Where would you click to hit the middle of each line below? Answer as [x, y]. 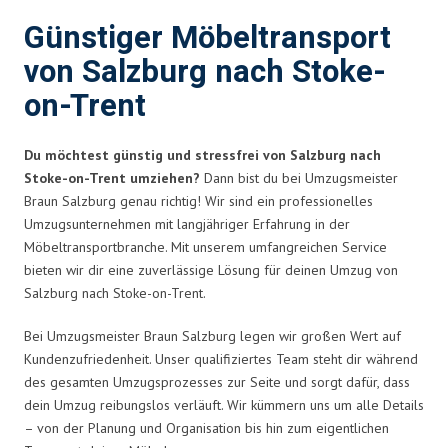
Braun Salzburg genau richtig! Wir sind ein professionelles [198, 200]
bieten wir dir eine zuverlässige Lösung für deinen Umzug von [211, 269]
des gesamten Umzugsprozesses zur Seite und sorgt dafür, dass [217, 381]
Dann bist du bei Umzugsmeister [299, 177]
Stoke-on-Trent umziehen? [112, 177]
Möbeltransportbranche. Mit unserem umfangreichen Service [205, 246]
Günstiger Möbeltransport [207, 38]
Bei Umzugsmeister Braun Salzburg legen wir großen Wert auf [212, 335]
